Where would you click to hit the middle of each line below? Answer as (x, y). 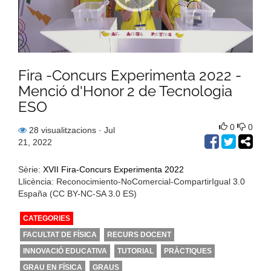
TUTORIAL (135, 251)
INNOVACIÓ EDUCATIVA (65, 251)
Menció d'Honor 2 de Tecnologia (125, 91)
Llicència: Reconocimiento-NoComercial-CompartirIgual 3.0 (132, 181)
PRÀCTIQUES (188, 251)
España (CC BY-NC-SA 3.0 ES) (77, 193)
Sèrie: (31, 169)
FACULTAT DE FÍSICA (60, 234)
